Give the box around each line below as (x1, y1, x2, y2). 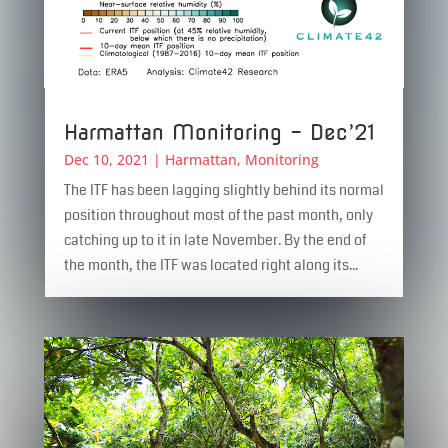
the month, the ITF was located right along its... (63, 254, 358, 275)
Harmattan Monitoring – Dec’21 (63, 119, 375, 145)
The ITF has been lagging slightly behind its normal (63, 179, 384, 200)
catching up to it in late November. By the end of (63, 229, 366, 250)
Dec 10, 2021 (63, 149, 149, 169)
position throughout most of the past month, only (63, 204, 373, 225)
